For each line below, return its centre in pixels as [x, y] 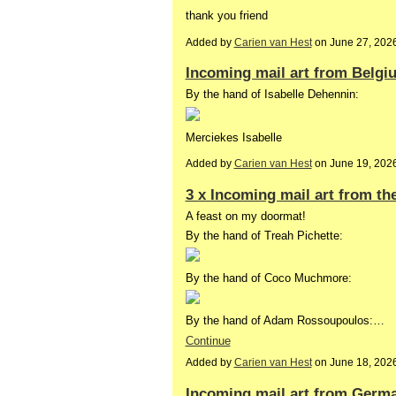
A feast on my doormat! [245, 216]
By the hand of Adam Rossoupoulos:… [285, 321]
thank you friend [226, 16]
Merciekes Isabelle [233, 137]
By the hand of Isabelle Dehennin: [272, 95]
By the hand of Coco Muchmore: [268, 278]
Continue [208, 340]
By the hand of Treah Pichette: [264, 236]
